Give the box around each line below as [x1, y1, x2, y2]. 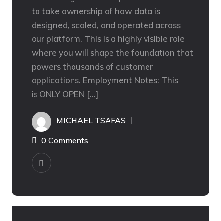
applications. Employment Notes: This [32, 74, 178, 85]
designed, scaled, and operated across [32, 19, 181, 30]
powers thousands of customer [32, 61, 153, 72]
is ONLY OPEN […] [32, 88, 98, 99]
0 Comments [41, 135, 88, 145]
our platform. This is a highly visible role [32, 33, 184, 44]
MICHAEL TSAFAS [56, 115, 126, 125]
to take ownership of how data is [32, 5, 160, 16]
